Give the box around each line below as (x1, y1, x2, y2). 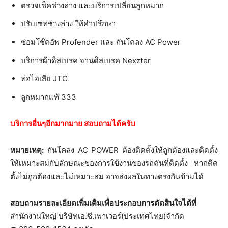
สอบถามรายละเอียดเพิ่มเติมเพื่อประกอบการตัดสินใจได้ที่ (10, 197, 196, 208)
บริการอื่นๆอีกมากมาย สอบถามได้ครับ (10, 118, 135, 128)
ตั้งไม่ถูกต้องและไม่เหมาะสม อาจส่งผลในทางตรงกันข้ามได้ (10, 171, 204, 181)
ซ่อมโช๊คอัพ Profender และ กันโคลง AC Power (21, 37, 181, 47)
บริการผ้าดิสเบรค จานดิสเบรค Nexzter (21, 55, 151, 65)
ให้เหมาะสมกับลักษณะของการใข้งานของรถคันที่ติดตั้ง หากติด (10, 158, 218, 168)
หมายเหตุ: (10, 145, 44, 155)
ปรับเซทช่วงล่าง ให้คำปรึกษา (21, 18, 116, 28)
